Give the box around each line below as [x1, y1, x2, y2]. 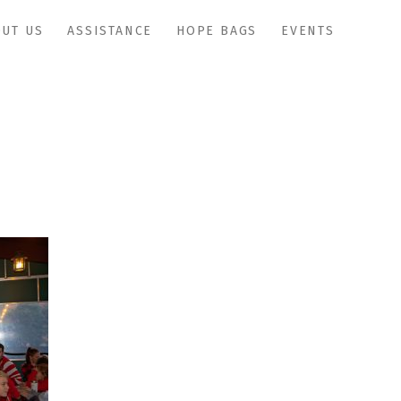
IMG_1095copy [98, 110, 303, 149]
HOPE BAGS [176, 23, 258, 38]
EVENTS [281, 23, 335, 38]
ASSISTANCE [67, 23, 153, 38]
